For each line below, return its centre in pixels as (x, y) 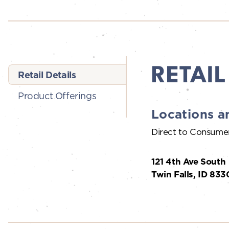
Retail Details (47, 75)
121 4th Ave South (189, 162)
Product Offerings (57, 96)
